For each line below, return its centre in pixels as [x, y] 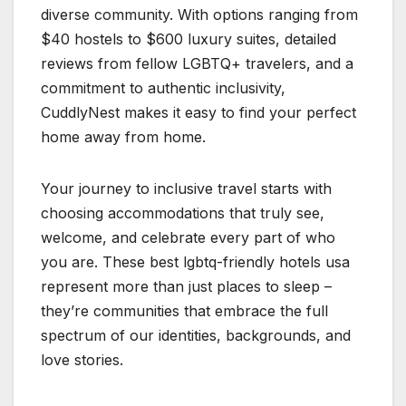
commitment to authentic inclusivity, [163, 88]
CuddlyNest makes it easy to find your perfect [198, 113]
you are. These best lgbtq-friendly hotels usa [195, 262]
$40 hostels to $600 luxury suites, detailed [188, 39]
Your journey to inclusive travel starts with [186, 189]
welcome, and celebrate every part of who [188, 238]
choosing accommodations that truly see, [183, 213]
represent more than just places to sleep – [186, 287]
